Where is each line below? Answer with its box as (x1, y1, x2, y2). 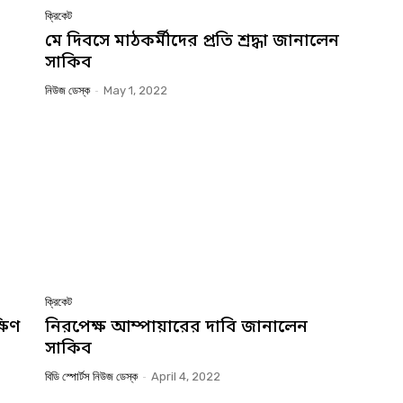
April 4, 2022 (151, 369, 220, 383)
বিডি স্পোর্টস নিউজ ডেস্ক (45, 369, 138, 383)
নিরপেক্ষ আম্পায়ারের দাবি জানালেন (45, 316, 308, 339)
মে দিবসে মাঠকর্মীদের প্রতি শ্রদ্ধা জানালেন (45, 31, 339, 54)
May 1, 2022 (103, 84, 167, 98)
